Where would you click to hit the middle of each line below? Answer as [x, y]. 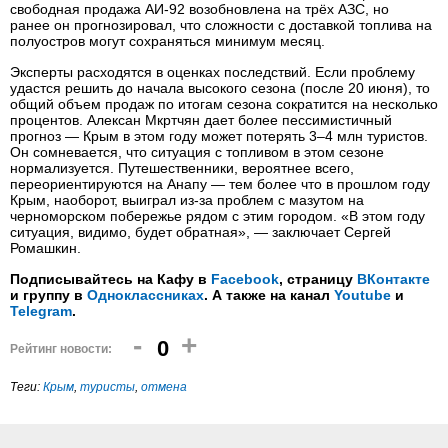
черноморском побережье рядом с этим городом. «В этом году [217, 216]
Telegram [41, 311]
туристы [107, 387]
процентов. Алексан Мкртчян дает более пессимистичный [201, 120]
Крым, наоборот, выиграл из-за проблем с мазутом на [187, 200]
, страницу [318, 279]
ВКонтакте [393, 279]
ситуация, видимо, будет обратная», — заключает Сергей [200, 232]
